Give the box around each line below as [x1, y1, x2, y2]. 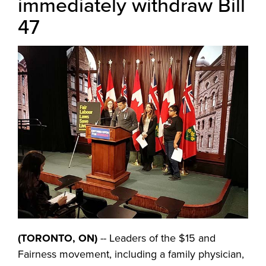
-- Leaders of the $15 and [97, 232, 216, 245]
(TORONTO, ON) [18, 232, 97, 245]
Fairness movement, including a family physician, [18, 248, 244, 261]
